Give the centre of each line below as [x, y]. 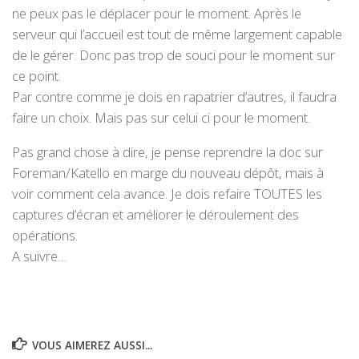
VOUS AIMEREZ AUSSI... [92, 345]
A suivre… [39, 256]
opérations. [45, 236]
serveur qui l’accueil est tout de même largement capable [177, 34]
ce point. [36, 76]
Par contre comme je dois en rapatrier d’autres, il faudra [174, 97]
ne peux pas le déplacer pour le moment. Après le [157, 14]
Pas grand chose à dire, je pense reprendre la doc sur [167, 152]
